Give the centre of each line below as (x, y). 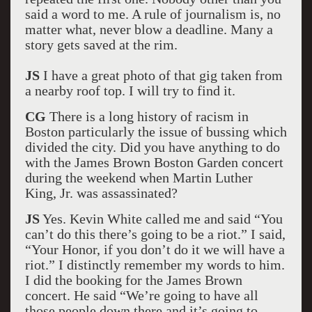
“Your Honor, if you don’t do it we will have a (155, 249)
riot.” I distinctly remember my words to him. (155, 265)
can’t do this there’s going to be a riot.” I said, (155, 234)
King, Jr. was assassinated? (101, 193)
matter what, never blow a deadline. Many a (149, 29)
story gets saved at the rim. (101, 45)
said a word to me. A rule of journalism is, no (153, 14)
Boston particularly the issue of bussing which (156, 132)
